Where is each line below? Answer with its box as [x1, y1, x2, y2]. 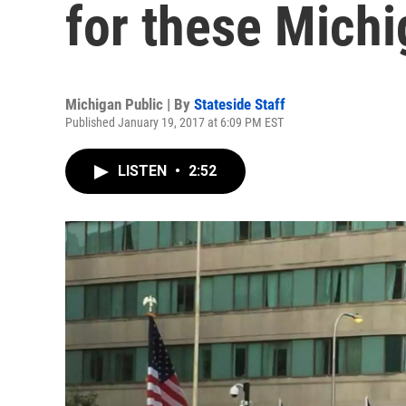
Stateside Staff [194, 95, 285, 113]
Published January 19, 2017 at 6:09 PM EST [65, 115, 284, 130]
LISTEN [118, 162, 170, 179]
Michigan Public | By [65, 95, 194, 113]
